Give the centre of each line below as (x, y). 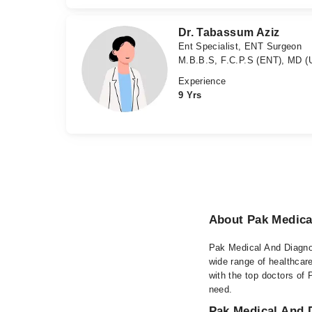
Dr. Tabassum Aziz (229, 33)
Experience (202, 81)
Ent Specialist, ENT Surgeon (240, 47)
